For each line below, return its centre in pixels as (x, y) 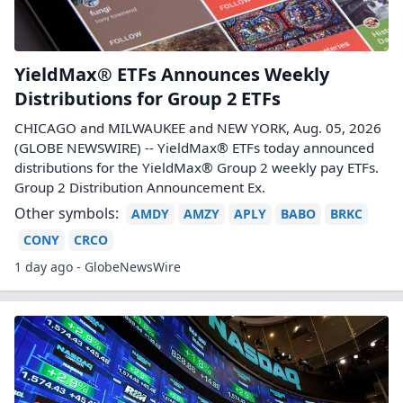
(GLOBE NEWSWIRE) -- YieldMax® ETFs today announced (194, 148)
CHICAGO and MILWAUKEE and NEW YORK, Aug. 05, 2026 (198, 128)
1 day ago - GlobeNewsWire (98, 267)
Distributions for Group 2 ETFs (148, 99)
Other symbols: (67, 213)
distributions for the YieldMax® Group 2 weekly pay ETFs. (197, 167)
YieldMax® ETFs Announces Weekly (172, 74)
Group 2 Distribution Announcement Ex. (140, 187)
